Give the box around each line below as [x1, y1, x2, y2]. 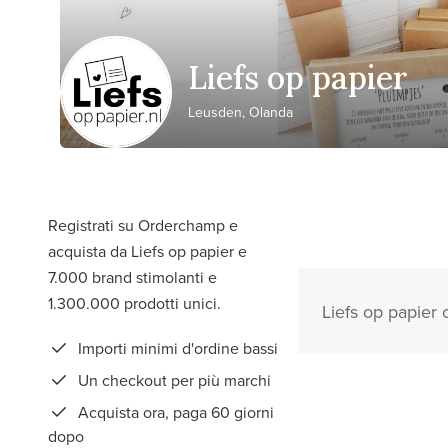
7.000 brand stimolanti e [48, 266, 217, 288]
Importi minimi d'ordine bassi [74, 337, 278, 359]
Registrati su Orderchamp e [48, 214, 238, 236]
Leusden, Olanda [188, 101, 293, 122]
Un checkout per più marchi [74, 369, 271, 391]
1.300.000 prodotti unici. [48, 292, 221, 314]
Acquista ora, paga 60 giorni [74, 401, 274, 423]
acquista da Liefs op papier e [48, 240, 247, 262]
